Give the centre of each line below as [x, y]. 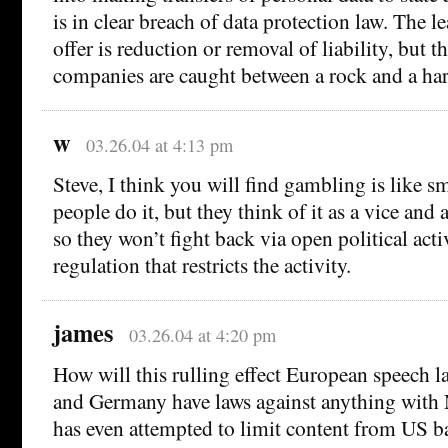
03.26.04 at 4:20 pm [202, 334]
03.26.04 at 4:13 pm [159, 144]
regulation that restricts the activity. [202, 264]
